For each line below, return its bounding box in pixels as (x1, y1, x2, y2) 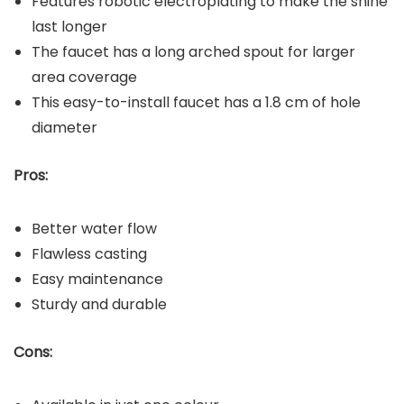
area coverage (32, 67, 141, 88)
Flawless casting (32, 243, 147, 265)
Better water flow (32, 218, 157, 240)
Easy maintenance (32, 269, 167, 290)
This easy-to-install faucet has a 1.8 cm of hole (32, 92, 361, 114)
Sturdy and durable (32, 294, 170, 316)
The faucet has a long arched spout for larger (32, 41, 355, 63)
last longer (32, 16, 111, 38)
